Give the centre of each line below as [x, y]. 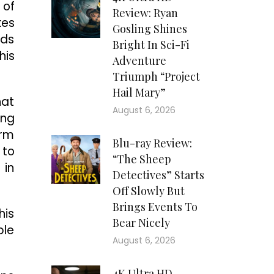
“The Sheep [142, 159]
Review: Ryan [145, 13]
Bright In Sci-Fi [151, 45]
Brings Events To [155, 207]
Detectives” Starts [158, 175]
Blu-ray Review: [152, 143]
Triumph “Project [156, 77]
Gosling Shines [150, 29]
